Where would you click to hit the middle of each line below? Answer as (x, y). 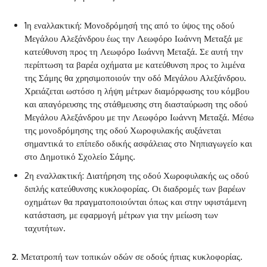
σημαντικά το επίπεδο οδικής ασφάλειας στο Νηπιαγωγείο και (138, 144)
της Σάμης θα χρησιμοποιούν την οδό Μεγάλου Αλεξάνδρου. (135, 78)
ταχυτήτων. (45, 228)
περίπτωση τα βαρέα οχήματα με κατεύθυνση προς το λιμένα (135, 65)
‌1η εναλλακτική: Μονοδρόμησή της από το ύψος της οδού (129, 26)
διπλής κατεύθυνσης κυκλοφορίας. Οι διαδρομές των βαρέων (135, 189)
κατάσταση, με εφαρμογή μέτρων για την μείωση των (121, 215)
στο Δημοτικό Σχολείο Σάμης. (80, 157)
